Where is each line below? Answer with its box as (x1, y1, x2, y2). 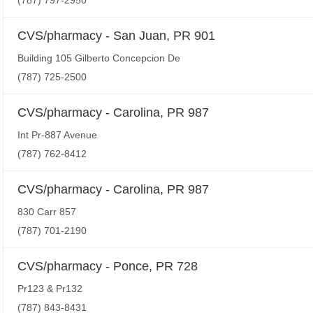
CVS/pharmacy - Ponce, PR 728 (17, 259, 198, 273)
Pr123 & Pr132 (17, 283, 82, 294)
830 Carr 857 (17, 206, 76, 217)
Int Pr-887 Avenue (17, 129, 97, 140)
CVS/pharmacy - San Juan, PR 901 (17, 29, 215, 43)
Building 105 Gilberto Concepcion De (17, 52, 180, 64)
